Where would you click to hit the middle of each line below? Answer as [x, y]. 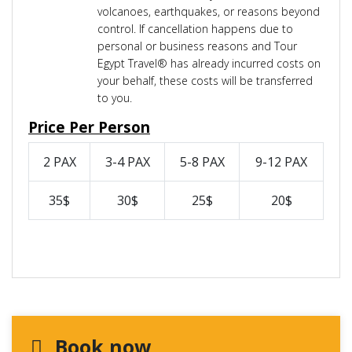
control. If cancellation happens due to [195, 29]
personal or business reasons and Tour [197, 46]
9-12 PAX [281, 162]
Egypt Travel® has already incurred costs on [209, 64]
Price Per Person [89, 127]
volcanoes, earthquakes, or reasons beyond [209, 12]
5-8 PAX [202, 162]
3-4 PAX [127, 162]
